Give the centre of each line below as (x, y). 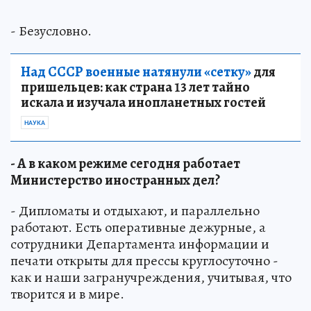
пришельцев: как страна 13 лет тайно (135, 87)
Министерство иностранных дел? (115, 180)
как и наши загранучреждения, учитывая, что (151, 277)
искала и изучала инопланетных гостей (143, 102)
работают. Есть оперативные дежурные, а (138, 227)
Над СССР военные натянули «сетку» (136, 72)
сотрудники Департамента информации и (140, 244)
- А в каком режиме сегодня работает (125, 163)
